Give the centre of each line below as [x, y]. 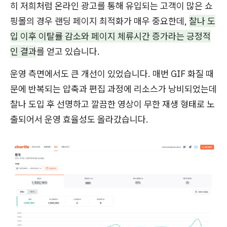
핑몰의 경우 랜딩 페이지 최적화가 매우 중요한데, [100, 21]
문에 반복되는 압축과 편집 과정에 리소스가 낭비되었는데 [113, 89]
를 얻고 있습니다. [68, 52]
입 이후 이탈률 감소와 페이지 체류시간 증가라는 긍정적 [110, 36]
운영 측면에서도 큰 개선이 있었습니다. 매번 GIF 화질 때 [112, 74]
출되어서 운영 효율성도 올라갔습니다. [79, 120]
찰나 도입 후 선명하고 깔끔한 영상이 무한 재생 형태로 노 [112, 104]
